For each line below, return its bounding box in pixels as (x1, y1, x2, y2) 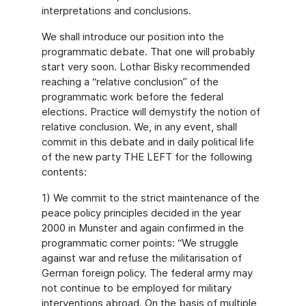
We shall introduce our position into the (41, 30, 224, 43)
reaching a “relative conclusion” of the (41, 75, 219, 88)
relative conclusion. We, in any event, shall (41, 120, 237, 133)
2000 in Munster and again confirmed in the (41, 221, 244, 234)
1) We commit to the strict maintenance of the (41, 191, 260, 204)
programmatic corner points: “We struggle (41, 236, 238, 249)
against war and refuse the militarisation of (41, 251, 242, 264)
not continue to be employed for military (41, 281, 232, 294)
